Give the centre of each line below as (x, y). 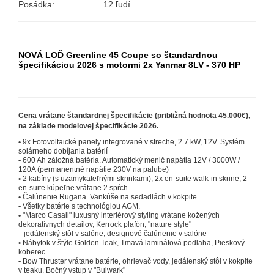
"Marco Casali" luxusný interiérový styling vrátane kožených (121, 216)
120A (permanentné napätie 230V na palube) (94, 170)
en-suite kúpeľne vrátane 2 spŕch (73, 188)
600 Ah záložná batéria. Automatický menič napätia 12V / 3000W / (131, 161)
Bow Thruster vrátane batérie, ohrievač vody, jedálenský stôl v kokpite (138, 261)
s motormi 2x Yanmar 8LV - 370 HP (170, 65)
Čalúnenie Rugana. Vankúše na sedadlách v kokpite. (111, 197)
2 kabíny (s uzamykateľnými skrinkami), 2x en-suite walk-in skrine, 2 (135, 179)
